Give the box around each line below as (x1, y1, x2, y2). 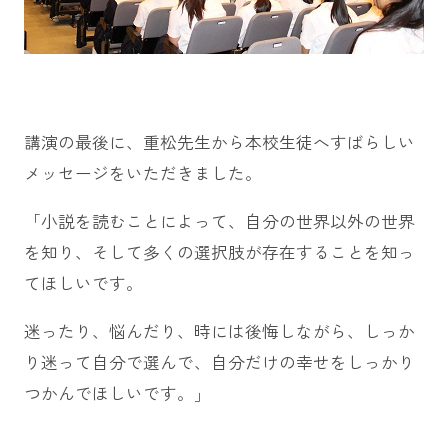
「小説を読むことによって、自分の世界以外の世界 (23, 208, 415, 233)
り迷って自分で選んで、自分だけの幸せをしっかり (23, 349, 415, 374)
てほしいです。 (23, 270, 143, 295)
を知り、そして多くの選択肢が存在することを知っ (23, 239, 415, 264)
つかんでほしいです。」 (23, 380, 211, 405)
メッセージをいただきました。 (23, 161, 262, 186)
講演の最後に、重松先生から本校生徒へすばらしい (23, 130, 415, 155)
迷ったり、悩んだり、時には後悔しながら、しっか (23, 318, 415, 343)
